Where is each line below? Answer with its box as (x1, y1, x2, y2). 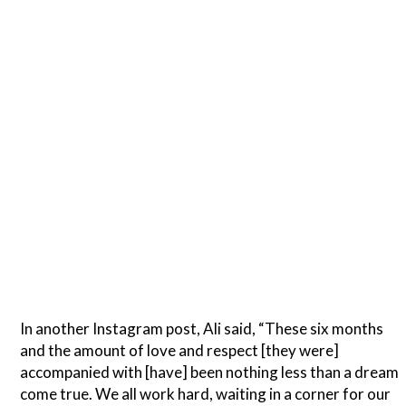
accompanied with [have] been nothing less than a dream (20, 362, 400, 382)
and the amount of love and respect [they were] (20, 341, 340, 361)
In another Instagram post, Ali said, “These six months (20, 319, 384, 339)
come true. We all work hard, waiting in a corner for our (20, 384, 391, 404)
